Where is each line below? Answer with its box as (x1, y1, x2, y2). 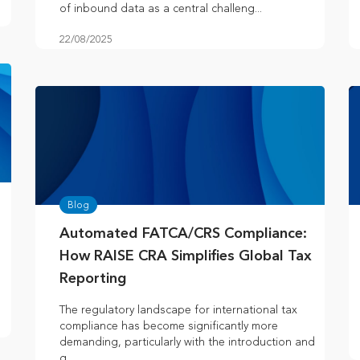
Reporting (59, 272, 127, 287)
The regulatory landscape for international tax (59, 303, 297, 317)
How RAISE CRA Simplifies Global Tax (59, 249, 312, 264)
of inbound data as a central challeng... (59, 2, 262, 16)
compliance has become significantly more (59, 319, 278, 333)
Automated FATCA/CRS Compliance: (59, 227, 307, 242)
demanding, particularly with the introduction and (59, 335, 315, 350)
